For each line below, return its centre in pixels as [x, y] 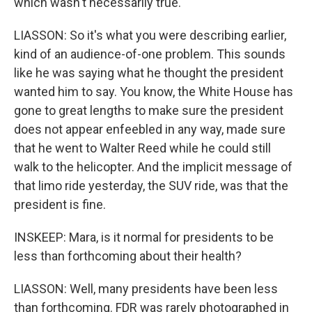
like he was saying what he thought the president [149, 73]
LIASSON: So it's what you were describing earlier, [150, 35]
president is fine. [60, 204]
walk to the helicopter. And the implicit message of [153, 167]
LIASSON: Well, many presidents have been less [146, 289]
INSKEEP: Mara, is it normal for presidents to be [144, 237]
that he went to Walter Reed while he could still [142, 148]
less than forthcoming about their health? [128, 256]
